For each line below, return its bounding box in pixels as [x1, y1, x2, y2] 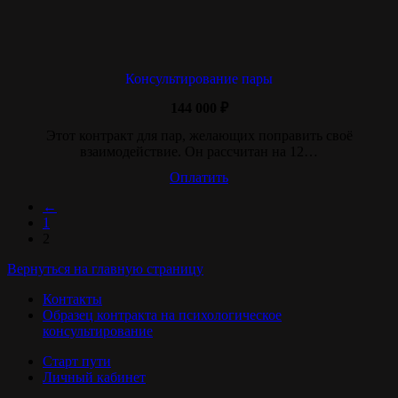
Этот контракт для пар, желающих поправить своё [45, 128, 353, 143]
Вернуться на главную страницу [7, 261, 203, 276]
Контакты [43, 291, 102, 306]
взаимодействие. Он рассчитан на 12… [80, 144, 318, 159]
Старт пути [43, 354, 111, 369]
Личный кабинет [43, 370, 146, 385]
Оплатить [170, 170, 228, 185]
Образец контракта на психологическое [43, 307, 282, 322]
